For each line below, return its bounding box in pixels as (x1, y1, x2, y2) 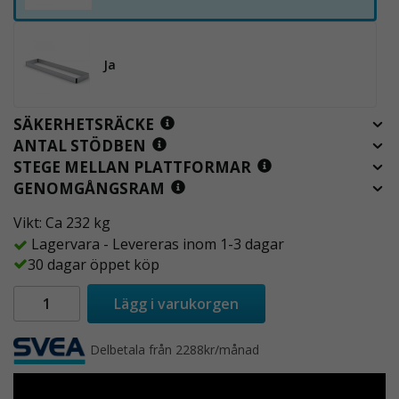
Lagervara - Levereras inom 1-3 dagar (31, 234, 284, 255)
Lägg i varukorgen (114, 294, 239, 314)
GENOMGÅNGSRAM (13, 178, 165, 199)
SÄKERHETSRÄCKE (13, 114, 154, 134)
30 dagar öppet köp (28, 255, 159, 275)
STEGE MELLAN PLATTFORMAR (13, 157, 251, 177)
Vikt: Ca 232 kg (13, 213, 110, 232)
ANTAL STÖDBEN (13, 135, 146, 156)
